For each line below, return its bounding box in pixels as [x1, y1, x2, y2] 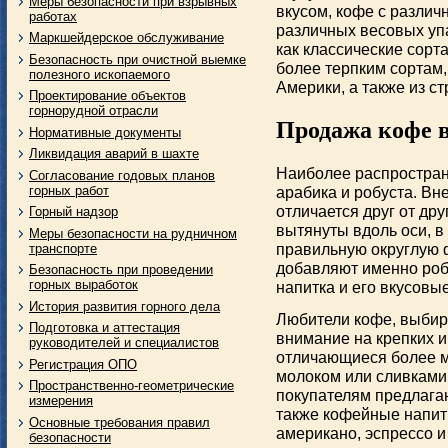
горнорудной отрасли [29, 103, 158, 118]
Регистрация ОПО [29, 356, 137, 372]
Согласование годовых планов [29, 167, 215, 183]
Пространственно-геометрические [29, 378, 234, 393]
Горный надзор [29, 204, 118, 219]
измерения [29, 393, 93, 408]
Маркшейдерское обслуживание [29, 30, 224, 45]
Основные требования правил [29, 414, 210, 430]
